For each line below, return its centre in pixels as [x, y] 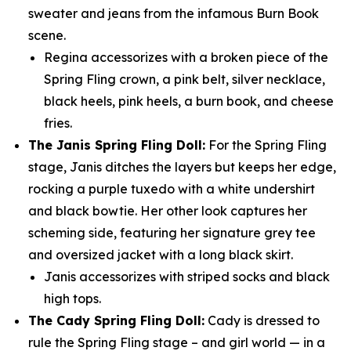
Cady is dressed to [262, 320]
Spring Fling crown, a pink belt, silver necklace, [185, 79]
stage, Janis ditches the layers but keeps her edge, [182, 167]
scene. [47, 35]
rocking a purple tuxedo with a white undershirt [172, 189]
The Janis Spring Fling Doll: [117, 145]
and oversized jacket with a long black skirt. [161, 255]
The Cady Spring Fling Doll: [116, 320]
